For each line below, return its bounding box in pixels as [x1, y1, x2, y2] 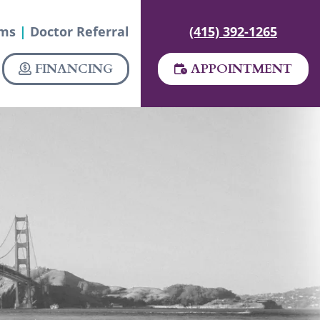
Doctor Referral [30, 23, 129, 41]
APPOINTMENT [191, 60, 292, 79]
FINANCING [31, 60, 113, 79]
